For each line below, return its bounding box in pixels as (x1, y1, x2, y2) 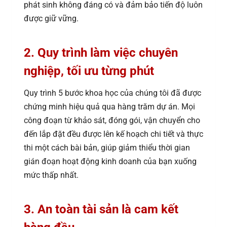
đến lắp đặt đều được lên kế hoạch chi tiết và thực (24, 129, 203, 139)
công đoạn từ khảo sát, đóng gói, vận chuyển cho (24, 115, 200, 125)
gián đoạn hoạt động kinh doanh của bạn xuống (24, 156, 197, 166)
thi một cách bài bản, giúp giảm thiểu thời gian (24, 142, 190, 153)
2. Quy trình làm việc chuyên (24, 45, 178, 60)
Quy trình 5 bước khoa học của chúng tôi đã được (24, 88, 201, 98)
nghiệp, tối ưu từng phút (24, 63, 157, 78)
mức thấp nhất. (24, 170, 79, 180)
